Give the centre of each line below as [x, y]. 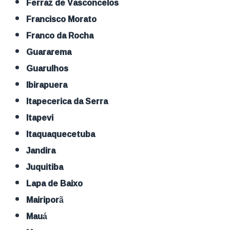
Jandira [43, 150]
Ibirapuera [48, 84]
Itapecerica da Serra [68, 101]
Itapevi [41, 117]
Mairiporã [49, 199]
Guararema [52, 52]
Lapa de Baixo [57, 183]
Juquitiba [47, 167]
